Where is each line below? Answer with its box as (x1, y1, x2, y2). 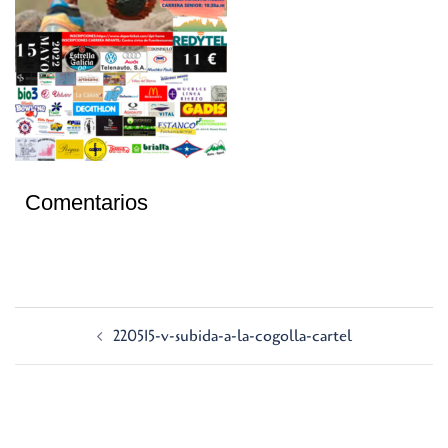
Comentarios (25, 190, 148, 215)
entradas (14, 361, 99, 391)
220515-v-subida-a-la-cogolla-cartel (112, 325, 352, 347)
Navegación (14, 305, 127, 335)
